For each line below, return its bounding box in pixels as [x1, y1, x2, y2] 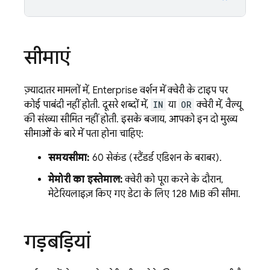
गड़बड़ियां [24, 229, 90, 254]
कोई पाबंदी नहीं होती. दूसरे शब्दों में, [24, 98, 151, 111]
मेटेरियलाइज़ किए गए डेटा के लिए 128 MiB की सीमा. [48, 187, 240, 200]
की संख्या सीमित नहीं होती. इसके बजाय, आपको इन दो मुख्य [24, 113, 237, 125]
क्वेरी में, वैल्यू [194, 98, 242, 111]
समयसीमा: [48, 151, 90, 164]
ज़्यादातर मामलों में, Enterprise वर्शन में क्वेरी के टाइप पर [24, 84, 228, 96]
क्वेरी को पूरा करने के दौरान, [122, 173, 223, 186]
